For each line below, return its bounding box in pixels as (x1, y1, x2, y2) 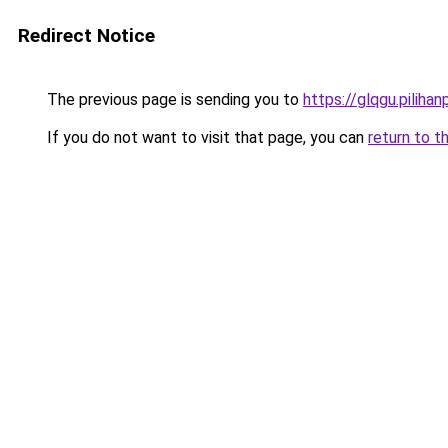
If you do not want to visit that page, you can (43, 128, 368, 147)
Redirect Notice (18, 24, 155, 47)
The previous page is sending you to (43, 90, 303, 109)
